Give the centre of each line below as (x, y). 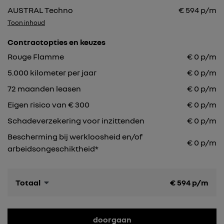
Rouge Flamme (36, 57)
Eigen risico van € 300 (48, 105)
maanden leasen (48, 89)
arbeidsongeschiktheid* (53, 149)
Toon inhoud (26, 23)
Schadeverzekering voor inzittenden (76, 121)
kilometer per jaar (62, 73)
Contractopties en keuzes (56, 42)
